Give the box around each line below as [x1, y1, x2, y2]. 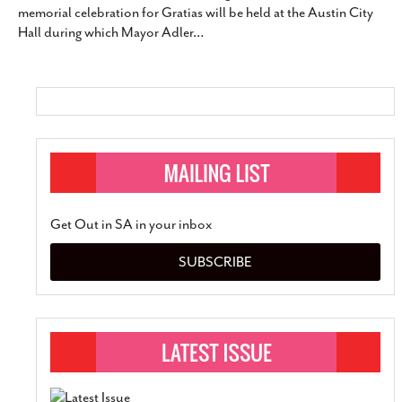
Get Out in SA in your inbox [50, 215, 213, 233]
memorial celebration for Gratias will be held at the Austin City [18, 4, 373, 22]
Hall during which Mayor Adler [18, 23, 193, 41]
